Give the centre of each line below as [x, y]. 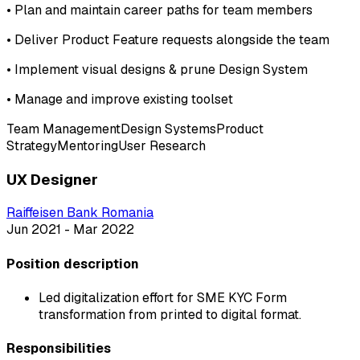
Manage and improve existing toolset [124, 99]
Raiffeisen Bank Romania [80, 213]
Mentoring [88, 145]
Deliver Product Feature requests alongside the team [172, 39]
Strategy [32, 145]
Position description [73, 264]
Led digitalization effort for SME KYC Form [163, 297]
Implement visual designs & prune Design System [161, 69]
